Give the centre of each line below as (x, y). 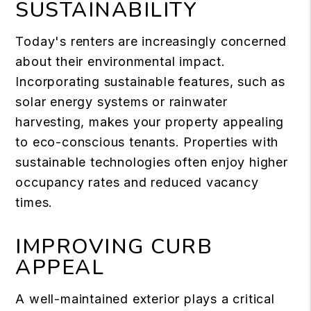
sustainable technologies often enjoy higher (152, 162)
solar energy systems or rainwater (121, 102)
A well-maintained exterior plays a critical (145, 299)
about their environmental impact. (120, 62)
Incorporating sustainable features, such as (150, 82)
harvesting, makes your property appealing (150, 122)
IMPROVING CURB (114, 247)
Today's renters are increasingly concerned (151, 42)
